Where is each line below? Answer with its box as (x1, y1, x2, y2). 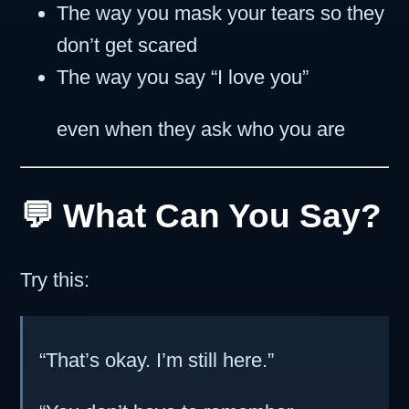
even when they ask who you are (57, 117, 345, 141)
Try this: (20, 267, 89, 291)
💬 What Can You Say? (20, 195, 382, 235)
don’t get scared (57, 33, 197, 57)
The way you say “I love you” (57, 65, 309, 89)
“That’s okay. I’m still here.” (38, 348, 274, 372)
